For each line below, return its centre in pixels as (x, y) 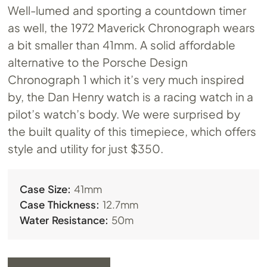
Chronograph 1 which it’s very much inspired (126, 80)
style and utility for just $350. (86, 149)
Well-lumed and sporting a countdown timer (127, 10)
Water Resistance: (64, 220)
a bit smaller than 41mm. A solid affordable (122, 45)
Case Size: (46, 189)
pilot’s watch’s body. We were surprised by (124, 114)
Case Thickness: (60, 205)
